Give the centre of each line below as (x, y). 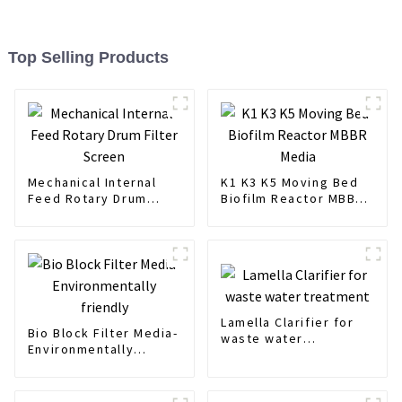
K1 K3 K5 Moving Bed (289, 182)
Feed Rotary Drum (87, 198)
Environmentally (81, 349)
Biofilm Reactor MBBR (292, 198)
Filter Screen (71, 214)
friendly (54, 365)
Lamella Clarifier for (287, 322)
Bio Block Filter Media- (103, 332)
